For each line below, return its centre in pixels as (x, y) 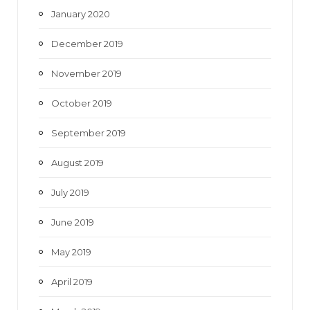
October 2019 (82, 103)
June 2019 (73, 222)
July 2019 (70, 192)
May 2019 (71, 252)
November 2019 (86, 73)
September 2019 (89, 133)
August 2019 (77, 162)
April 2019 (72, 281)
